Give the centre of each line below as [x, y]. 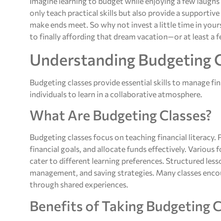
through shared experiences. [79, 184]
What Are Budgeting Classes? [121, 115]
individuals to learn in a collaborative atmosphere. [116, 94]
